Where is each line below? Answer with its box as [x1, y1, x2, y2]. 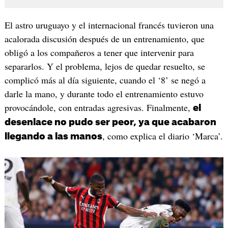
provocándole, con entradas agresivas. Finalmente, [4, 101, 193, 113]
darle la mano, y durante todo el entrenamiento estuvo [4, 87, 204, 100]
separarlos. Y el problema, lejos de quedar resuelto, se [4, 60, 205, 72]
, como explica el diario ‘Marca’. [102, 129, 223, 142]
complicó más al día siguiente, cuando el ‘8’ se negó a [4, 73, 206, 86]
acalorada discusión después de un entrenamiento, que [4, 32, 205, 45]
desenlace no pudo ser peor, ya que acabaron [4, 117, 216, 127]
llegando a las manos [4, 131, 102, 141]
